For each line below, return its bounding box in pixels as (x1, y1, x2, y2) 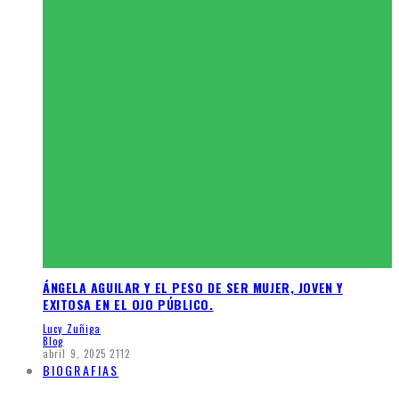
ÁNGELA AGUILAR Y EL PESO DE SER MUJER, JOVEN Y (43, 277, 343, 297)
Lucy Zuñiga (43, 322, 102, 337)
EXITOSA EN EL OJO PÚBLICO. (43, 294, 214, 313)
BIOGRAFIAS (43, 361, 118, 380)
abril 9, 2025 (43, 346, 107, 362)
